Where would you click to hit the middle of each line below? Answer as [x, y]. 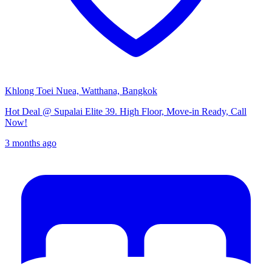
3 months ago [31, 143]
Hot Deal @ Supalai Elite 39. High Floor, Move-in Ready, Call [126, 112]
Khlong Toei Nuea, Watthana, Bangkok [81, 91]
